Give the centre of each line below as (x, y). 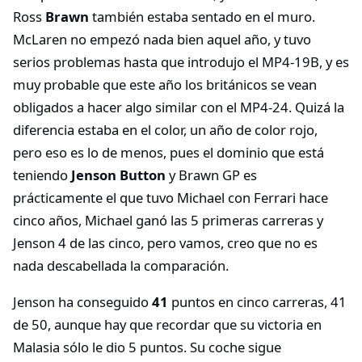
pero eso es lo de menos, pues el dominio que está (168, 152)
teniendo (42, 175)
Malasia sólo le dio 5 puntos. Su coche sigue (147, 347)
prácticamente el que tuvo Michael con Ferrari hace (170, 197)
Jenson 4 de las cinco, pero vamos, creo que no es (165, 242)
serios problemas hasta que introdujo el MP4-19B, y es (181, 61)
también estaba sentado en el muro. (202, 16)
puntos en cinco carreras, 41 (257, 302)
